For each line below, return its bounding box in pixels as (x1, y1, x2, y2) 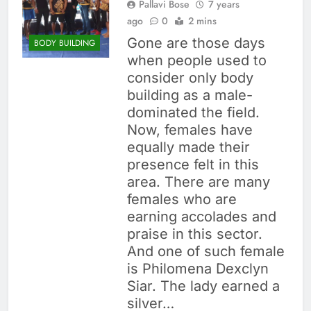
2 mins (187, 14, 217, 28)
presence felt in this (126, 156, 259, 174)
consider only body (126, 69, 253, 87)
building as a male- (126, 87, 253, 104)
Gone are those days (126, 35, 265, 52)
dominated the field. (126, 104, 260, 121)
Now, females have (126, 121, 253, 139)
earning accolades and (126, 208, 276, 226)
